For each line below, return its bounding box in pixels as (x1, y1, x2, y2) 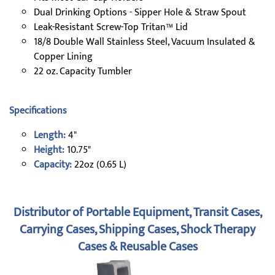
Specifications (9, 103, 67, 119)
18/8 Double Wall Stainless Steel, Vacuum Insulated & (34, 34, 255, 50)
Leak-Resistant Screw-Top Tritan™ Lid (34, 19, 188, 36)
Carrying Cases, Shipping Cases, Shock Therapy (20, 219, 255, 240)
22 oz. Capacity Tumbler (34, 63, 132, 80)
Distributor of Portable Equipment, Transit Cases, (13, 202, 262, 223)
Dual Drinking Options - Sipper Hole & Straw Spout (34, 4, 246, 21)
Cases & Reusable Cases (77, 236, 198, 257)
